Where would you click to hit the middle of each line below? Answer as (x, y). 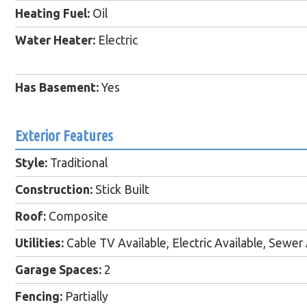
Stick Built (121, 190)
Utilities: (39, 243)
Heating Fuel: (52, 14)
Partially (85, 297)
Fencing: (39, 297)
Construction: (54, 190)
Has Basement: (57, 88)
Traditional (77, 163)
